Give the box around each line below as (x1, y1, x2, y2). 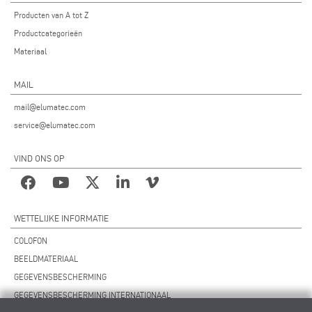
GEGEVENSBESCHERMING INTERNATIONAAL (14, 290, 171, 299)
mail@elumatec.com (14, 102, 86, 111)
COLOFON (14, 236, 47, 245)
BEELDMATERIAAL (14, 254, 78, 263)
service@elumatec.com (14, 120, 95, 130)
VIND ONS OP (14, 153, 65, 163)
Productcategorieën (14, 29, 82, 38)
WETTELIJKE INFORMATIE (14, 213, 109, 223)
